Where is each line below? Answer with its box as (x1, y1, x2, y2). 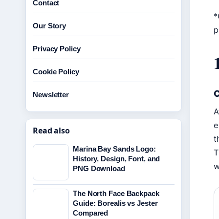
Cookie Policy (33, 67, 79, 76)
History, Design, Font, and (73, 154, 160, 163)
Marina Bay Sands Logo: (73, 145, 156, 153)
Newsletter (33, 90, 69, 99)
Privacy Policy (33, 44, 81, 53)
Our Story (33, 22, 66, 30)
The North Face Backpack (73, 189, 159, 197)
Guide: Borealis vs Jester (73, 199, 158, 207)
